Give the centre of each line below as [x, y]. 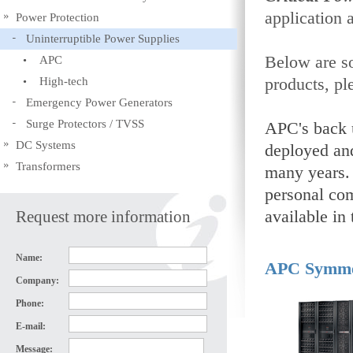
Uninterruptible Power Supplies [103, 39]
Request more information [103, 217]
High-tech [64, 81]
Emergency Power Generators [99, 102]
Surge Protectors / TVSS [85, 124]
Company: [39, 281]
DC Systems [46, 145]
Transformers [48, 166]
